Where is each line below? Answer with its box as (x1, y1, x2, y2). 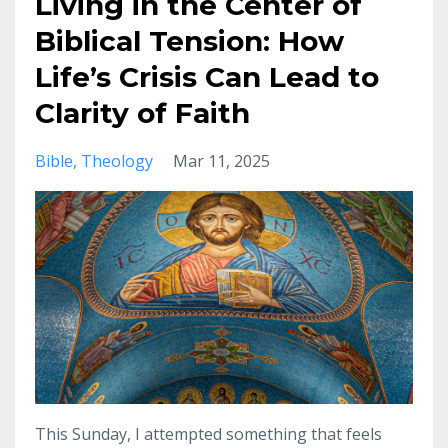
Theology (81, 150, 153, 173)
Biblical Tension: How (35, 24, 344, 59)
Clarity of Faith (35, 96, 250, 131)
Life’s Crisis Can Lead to (35, 60, 379, 95)
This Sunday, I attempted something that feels (35, 422, 382, 445)
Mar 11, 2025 (173, 150, 270, 173)
